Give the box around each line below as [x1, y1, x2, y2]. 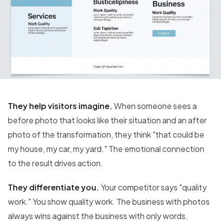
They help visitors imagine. [8, 100, 112, 111]
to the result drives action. [8, 157, 103, 168]
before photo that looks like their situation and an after [8, 114, 207, 125]
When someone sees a [112, 100, 197, 111]
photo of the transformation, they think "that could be [8, 129, 204, 140]
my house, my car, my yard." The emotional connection [8, 143, 204, 154]
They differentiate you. [8, 182, 99, 192]
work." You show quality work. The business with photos [8, 196, 210, 207]
